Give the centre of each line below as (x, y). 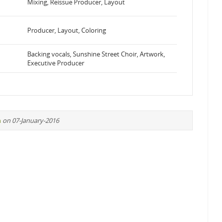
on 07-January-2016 (31, 120)
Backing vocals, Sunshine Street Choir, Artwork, (96, 54)
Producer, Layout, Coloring (67, 30)
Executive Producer (56, 63)
